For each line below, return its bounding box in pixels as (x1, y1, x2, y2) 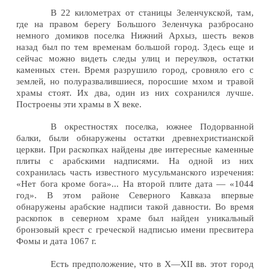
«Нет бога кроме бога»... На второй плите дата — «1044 (16, 179, 254, 189)
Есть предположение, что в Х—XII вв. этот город (51, 259, 254, 269)
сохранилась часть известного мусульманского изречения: (16, 168, 254, 178)
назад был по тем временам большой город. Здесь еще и (16, 42, 254, 52)
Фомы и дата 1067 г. (16, 236, 97, 246)
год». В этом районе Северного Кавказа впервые (16, 190, 254, 201)
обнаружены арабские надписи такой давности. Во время (16, 202, 254, 212)
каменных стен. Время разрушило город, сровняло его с (16, 64, 254, 75)
